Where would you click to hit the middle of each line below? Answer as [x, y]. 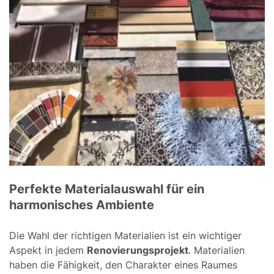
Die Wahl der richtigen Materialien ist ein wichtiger [125, 235]
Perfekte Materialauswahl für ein [107, 189]
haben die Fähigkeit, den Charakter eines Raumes [123, 265]
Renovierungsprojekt [138, 250]
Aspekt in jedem [48, 250]
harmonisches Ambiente [82, 205]
